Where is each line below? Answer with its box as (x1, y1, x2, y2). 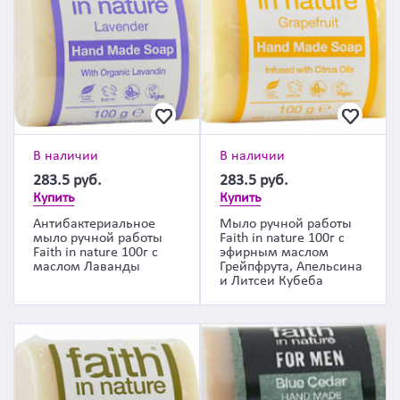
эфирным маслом (220, 246, 329, 260)
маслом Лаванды (33, 260, 140, 274)
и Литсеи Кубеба (220, 274, 323, 288)
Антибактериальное (33, 217, 155, 231)
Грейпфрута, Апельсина (220, 260, 362, 274)
